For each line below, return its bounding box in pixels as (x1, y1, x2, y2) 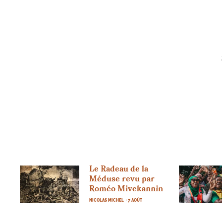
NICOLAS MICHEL (89, 197, 124, 203)
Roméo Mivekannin (89, 183, 164, 193)
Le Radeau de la (89, 163, 149, 173)
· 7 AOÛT (126, 197, 143, 203)
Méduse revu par (89, 173, 155, 183)
